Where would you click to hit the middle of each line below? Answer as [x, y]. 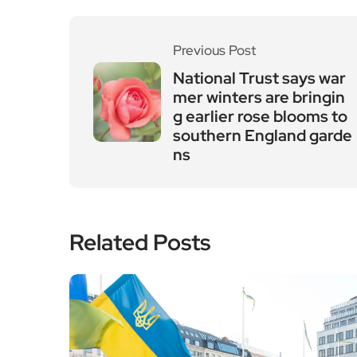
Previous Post [214, 50]
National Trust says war [259, 78]
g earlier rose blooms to [260, 116]
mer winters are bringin [259, 97]
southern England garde [263, 135]
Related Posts [140, 242]
